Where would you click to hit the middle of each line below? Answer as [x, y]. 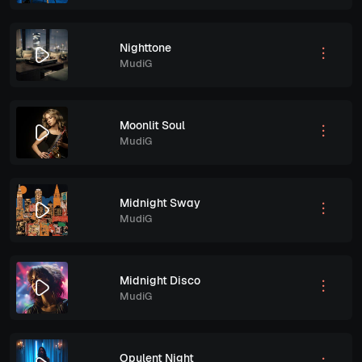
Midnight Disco [160, 280]
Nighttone [145, 47]
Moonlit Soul [152, 125]
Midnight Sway [160, 202]
